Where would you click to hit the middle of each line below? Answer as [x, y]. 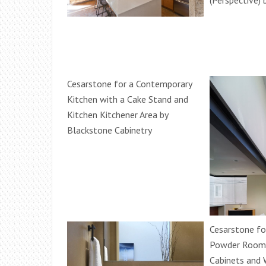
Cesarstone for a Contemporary [129, 84]
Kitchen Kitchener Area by [118, 115]
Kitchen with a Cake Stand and [128, 99]
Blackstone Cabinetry [110, 130]
